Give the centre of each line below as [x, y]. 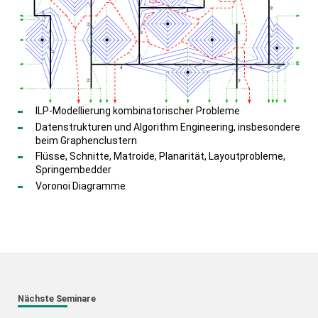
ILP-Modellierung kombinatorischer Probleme [137, 111]
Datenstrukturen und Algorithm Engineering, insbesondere [168, 127]
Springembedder [73, 170]
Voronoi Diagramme [80, 186]
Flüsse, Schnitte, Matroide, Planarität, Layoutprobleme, [160, 157]
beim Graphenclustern [86, 140]
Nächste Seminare [56, 298]
